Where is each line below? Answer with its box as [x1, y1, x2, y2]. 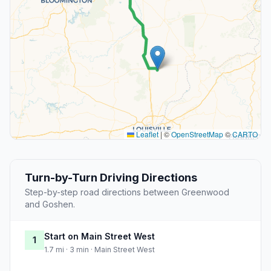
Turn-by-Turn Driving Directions [25, 171, 197, 184]
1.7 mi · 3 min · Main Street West [44, 245, 155, 255]
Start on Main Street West [44, 231, 155, 242]
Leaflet [134, 129, 158, 140]
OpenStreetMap [171, 129, 223, 140]
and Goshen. [25, 199, 75, 210]
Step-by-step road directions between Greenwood [25, 187, 229, 198]
